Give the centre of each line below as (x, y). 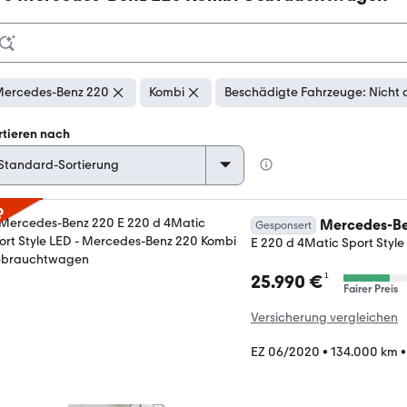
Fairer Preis (371, 289)
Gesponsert (283, 225)
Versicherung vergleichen (324, 318)
